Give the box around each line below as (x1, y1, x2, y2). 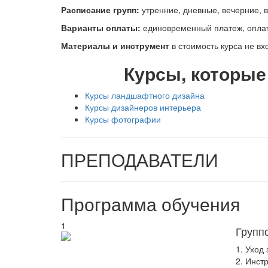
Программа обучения (61, 191, 240, 217)
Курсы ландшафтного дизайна (85, 89, 205, 101)
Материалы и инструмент (61, 39, 169, 51)
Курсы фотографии (85, 113, 161, 125)
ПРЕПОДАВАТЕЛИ (61, 147, 218, 172)
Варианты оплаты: (61, 22, 143, 33)
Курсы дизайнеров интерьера (85, 101, 201, 113)
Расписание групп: (61, 4, 139, 16)
